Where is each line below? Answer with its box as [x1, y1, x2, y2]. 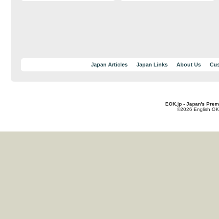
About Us [176, 62, 201, 67]
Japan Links [136, 62, 168, 67]
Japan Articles [91, 62, 128, 67]
